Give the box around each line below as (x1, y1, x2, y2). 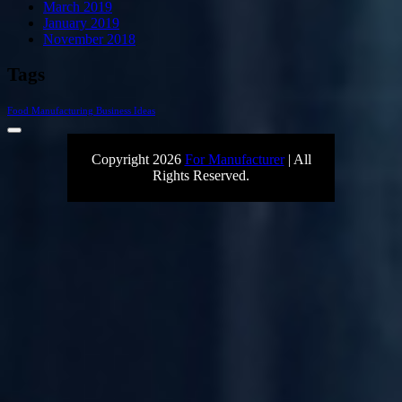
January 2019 (43, 15, 119, 31)
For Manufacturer (184, 152, 284, 168)
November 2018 (43, 31, 135, 48)
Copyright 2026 (91, 152, 185, 168)
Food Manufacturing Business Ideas (7, 106, 155, 117)
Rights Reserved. (153, 168, 249, 184)
